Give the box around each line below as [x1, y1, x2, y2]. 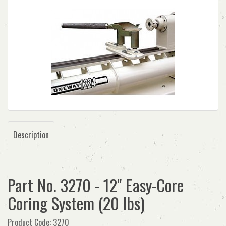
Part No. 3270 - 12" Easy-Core [8, 173, 184, 197]
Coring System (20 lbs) [8, 191, 145, 215]
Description [13, 129, 49, 141]
